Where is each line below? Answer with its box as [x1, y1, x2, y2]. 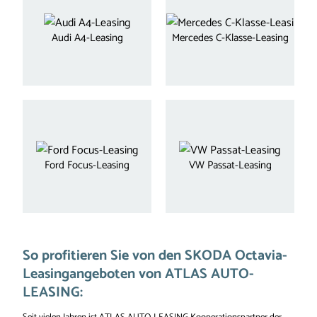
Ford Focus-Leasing [45, 156, 129, 174]
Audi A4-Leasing [51, 29, 123, 47]
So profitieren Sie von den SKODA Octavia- [23, 244, 287, 267]
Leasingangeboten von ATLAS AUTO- [23, 263, 254, 286]
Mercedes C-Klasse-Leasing [171, 29, 289, 47]
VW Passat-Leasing [188, 156, 272, 174]
